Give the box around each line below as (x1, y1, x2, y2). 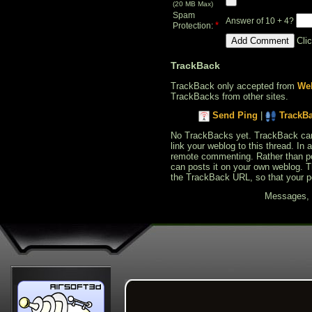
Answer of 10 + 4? (226, 15, 296, 26)
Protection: (173, 20, 215, 31)
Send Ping (212, 109, 258, 120)
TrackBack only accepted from (171, 80, 297, 91)
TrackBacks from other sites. (171, 91, 288, 102)
